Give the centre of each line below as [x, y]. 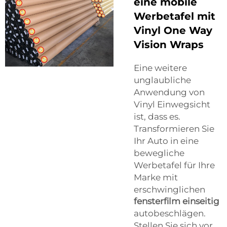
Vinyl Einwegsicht [172, 104]
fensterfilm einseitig [177, 201]
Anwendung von [169, 92]
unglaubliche [162, 80]
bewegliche [159, 153]
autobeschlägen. [170, 213]
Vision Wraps [169, 44]
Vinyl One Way [173, 30]
